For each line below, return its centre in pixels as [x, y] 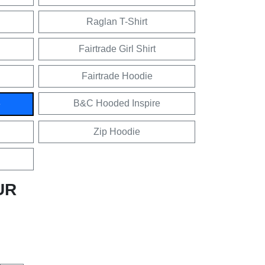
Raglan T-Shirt [117, 21]
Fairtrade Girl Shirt [117, 49]
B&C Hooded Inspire [117, 103]
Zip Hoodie [117, 131]
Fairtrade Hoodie [117, 76]
